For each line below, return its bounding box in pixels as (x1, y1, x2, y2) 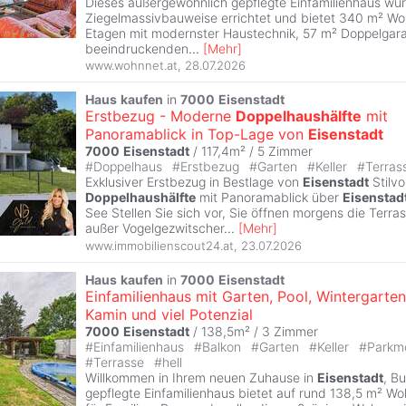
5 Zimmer (257, 143, 313, 159)
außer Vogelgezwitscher (85, 220, 224, 237)
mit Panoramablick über (196, 189, 343, 206)
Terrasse (93, 353, 148, 370)
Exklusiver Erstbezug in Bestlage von (85, 174, 303, 190)
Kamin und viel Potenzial (85, 304, 253, 324)
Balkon (202, 338, 245, 354)
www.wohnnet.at (85, 58, 178, 73)
